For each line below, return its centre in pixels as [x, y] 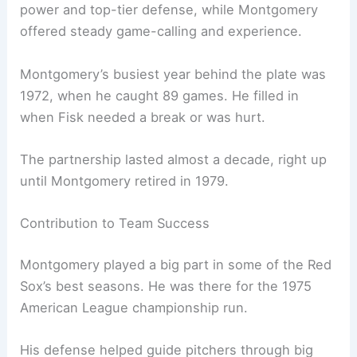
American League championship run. [134, 307]
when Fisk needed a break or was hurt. [143, 117]
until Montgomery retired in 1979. [125, 180]
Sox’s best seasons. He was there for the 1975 [166, 286]
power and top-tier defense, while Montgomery [169, 10]
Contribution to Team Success [115, 224]
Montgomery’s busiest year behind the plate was [173, 74]
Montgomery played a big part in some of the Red [176, 264]
